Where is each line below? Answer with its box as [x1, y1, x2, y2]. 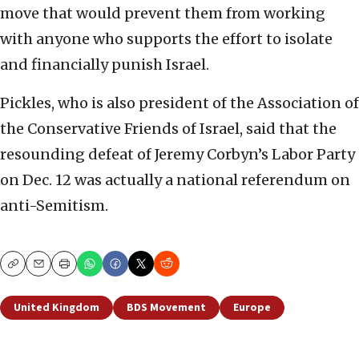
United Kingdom [14, 300, 99, 317]
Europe [233, 300, 271, 317]
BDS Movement [127, 300, 206, 317]
